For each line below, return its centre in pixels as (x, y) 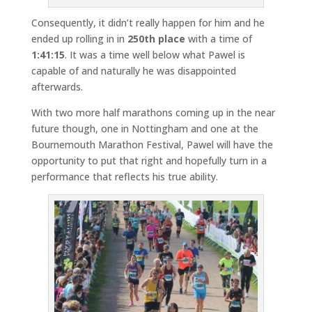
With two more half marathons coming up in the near (153, 112)
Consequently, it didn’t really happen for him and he (148, 22)
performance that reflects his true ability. (124, 176)
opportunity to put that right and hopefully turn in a (149, 160)
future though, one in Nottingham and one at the (145, 128)
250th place (156, 38)
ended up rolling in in (79, 38)
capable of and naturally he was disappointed (133, 70)
